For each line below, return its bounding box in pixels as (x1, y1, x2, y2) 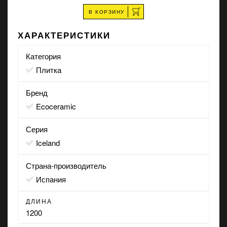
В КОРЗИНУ (89, 8, 125, 15)
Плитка (42, 64, 61, 75)
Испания (42, 174, 66, 184)
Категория (26, 51, 61, 61)
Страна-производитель (26, 160, 106, 171)
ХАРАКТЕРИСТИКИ (18, 28, 110, 41)
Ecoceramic (41, 101, 76, 111)
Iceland (38, 137, 60, 148)
